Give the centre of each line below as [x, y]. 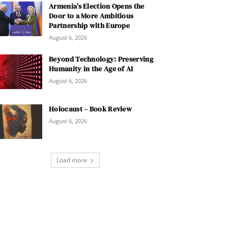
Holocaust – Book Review [91, 109]
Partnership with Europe [90, 26]
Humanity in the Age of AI [91, 69]
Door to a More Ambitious [91, 16]
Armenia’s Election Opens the [97, 6]
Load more [72, 160]
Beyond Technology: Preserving [101, 59]
